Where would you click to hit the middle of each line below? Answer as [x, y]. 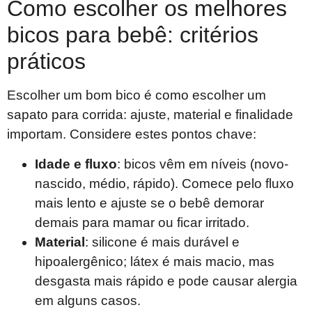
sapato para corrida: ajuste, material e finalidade [150, 115]
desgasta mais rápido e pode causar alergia [166, 281]
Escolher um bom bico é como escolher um [136, 95]
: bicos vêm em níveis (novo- [203, 164]
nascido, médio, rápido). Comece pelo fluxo [164, 183]
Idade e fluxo [76, 164]
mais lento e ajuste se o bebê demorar [149, 203]
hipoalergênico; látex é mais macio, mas [155, 261]
